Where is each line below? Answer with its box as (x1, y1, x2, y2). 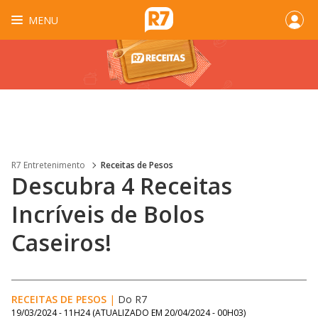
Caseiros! (11, 227, 111, 258)
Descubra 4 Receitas (11, 170, 232, 201)
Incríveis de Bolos (11, 199, 204, 229)
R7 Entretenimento (11, 159, 85, 171)
